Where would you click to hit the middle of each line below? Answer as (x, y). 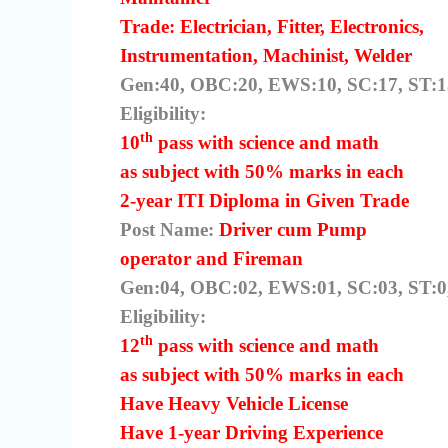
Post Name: (169, 229)
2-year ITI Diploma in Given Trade (264, 200)
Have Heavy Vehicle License (234, 403)
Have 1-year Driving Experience (254, 432)
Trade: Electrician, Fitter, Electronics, (272, 26)
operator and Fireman (211, 258)
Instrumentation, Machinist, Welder (266, 55)
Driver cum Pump (293, 229)
